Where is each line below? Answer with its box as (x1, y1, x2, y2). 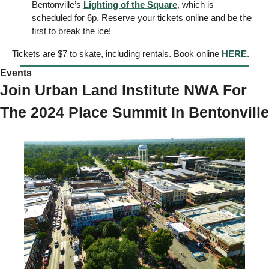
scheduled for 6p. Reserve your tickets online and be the (32, 12, 252, 23)
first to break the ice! (32, 25, 113, 36)
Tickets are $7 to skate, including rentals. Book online (12, 48, 222, 59)
